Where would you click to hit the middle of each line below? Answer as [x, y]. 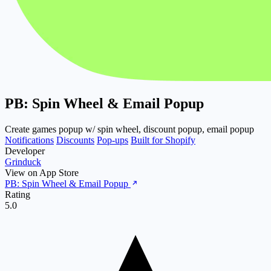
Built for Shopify [163, 140]
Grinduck [23, 162]
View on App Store [42, 172]
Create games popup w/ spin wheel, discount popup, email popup [129, 129]
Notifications [29, 140]
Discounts [75, 140]
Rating [18, 194]
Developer [25, 151]
